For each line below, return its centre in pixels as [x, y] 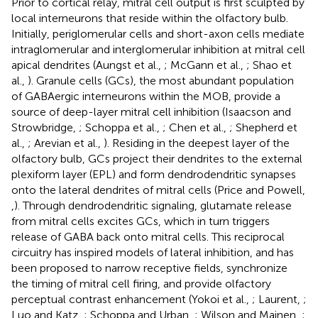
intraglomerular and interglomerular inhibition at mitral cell [158, 49]
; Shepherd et [263, 127]
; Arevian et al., [66, 143]
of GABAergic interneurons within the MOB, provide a [146, 96]
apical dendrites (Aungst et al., [88, 65]
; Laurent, [278, 299]
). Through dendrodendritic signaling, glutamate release [153, 205]
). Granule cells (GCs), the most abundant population [161, 80]
